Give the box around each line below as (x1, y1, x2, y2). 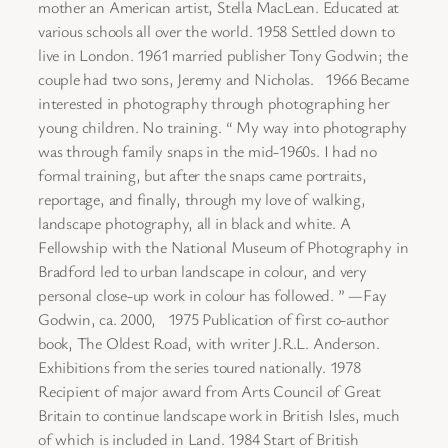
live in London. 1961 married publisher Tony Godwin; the (38, 43, 408, 66)
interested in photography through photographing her (38, 91, 390, 114)
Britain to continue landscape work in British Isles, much (38, 403, 400, 426)
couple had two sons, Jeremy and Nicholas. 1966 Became (38, 67, 409, 90)
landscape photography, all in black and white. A (38, 211, 351, 234)
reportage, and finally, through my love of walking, (38, 187, 366, 210)
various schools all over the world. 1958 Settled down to (38, 19, 395, 42)
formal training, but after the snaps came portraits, (38, 163, 367, 186)
